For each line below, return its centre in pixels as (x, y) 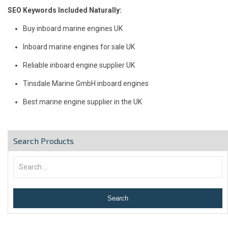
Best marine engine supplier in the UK (82, 102)
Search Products (44, 141)
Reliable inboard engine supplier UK (79, 65)
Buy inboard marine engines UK (73, 29)
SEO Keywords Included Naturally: (65, 10)
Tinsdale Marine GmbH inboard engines (86, 84)
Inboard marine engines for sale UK (79, 47)
